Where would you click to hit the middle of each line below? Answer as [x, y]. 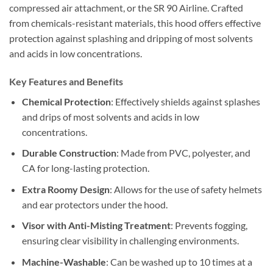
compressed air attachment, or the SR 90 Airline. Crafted [126, 7]
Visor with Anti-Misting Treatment [96, 225]
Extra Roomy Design [66, 189]
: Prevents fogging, [209, 225]
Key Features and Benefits [66, 81]
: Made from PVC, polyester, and [183, 153]
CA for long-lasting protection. [85, 168]
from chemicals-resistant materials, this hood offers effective [135, 23]
